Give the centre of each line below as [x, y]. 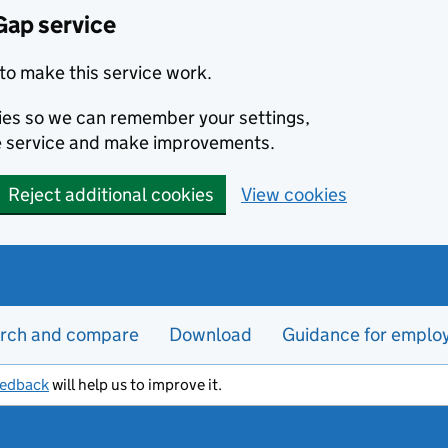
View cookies [294, 194]
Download [210, 334]
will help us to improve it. [135, 384]
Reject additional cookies [111, 194]
